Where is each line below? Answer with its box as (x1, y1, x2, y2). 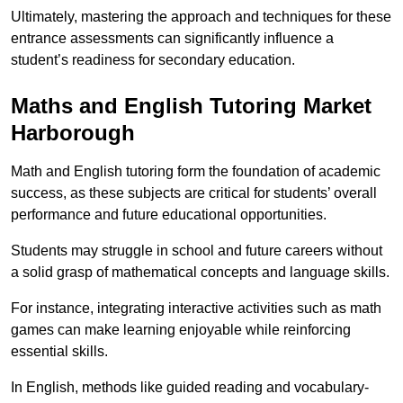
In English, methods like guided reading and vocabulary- (11, 380, 369, 396)
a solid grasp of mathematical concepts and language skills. (11, 264, 390, 281)
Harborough (11, 121, 135, 146)
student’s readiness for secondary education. (11, 52, 295, 68)
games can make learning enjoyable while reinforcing (11, 322, 351, 338)
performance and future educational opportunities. (11, 207, 327, 223)
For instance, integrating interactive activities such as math (11, 300, 381, 317)
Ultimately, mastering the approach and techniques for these (11, 9, 391, 25)
